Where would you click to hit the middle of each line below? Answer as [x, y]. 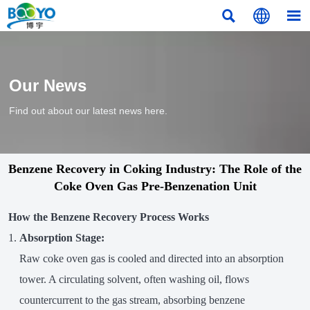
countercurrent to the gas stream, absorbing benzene [132, 300]
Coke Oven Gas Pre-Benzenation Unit [155, 186]
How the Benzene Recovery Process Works [108, 217]
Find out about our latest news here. [89, 110]
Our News [48, 86]
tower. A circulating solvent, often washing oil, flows [134, 280]
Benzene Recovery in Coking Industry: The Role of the [155, 169]
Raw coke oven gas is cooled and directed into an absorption [151, 259]
